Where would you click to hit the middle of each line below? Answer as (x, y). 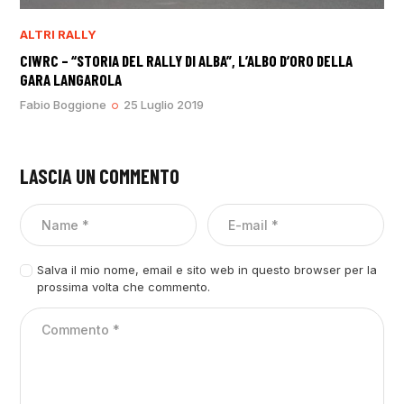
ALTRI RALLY (59, 35)
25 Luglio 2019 (164, 105)
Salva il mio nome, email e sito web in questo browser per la (207, 270)
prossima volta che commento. (123, 287)
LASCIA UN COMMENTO (100, 176)
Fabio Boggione (64, 105)
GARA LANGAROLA (71, 80)
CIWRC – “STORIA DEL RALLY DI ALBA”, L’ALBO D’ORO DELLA (187, 61)
